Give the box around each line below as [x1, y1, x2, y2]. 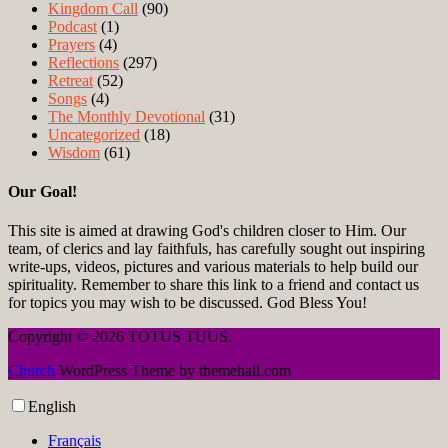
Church [8, 362, 55, 380]
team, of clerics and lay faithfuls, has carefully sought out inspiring [8, 240, 425, 258]
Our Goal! [8, 182, 77, 200]
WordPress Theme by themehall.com [55, 362, 291, 380]
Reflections [48, 53, 119, 71]
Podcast [48, 17, 97, 35]
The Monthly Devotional [48, 107, 205, 125]
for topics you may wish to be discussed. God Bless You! [8, 294, 367, 312]
